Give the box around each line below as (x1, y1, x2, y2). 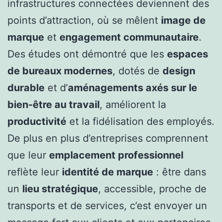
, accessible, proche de (98, 183, 207, 195)
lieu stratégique (22, 183, 98, 195)
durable (7, 82, 45, 94)
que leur (7, 149, 49, 162)
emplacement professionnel (49, 149, 183, 162)
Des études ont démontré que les (7, 48, 167, 60)
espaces (167, 48, 208, 60)
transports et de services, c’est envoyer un (7, 200, 207, 212)
